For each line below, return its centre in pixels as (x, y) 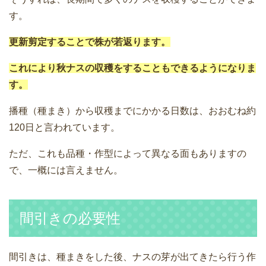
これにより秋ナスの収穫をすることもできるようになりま (132, 68)
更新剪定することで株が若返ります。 (90, 42)
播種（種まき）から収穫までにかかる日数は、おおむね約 (132, 111)
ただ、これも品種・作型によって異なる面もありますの (128, 154)
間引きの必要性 (70, 218)
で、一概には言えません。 (66, 170)
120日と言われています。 (64, 128)
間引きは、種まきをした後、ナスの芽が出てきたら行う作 (132, 257)
